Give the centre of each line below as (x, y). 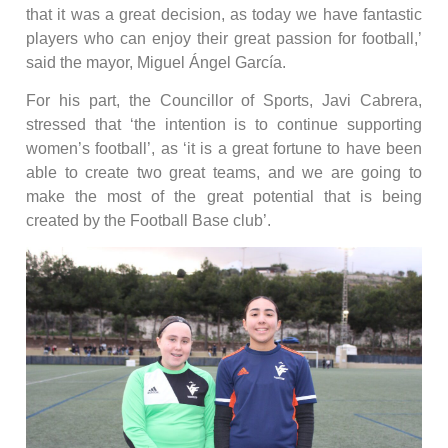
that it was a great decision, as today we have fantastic (224, 14)
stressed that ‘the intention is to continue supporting (224, 124)
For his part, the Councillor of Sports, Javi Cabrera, (224, 100)
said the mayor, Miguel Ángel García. (156, 62)
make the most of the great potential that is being (224, 196)
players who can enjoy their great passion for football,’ (224, 38)
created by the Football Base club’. (148, 220)
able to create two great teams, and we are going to (224, 172)
